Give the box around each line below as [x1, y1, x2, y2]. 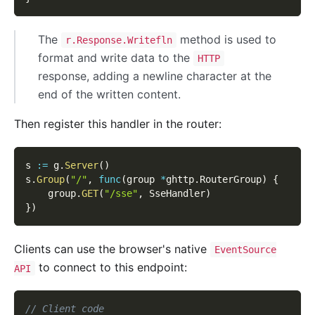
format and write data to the [38, 50, 193, 65]
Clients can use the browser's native [14, 242, 210, 257]
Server [65, 160, 98, 172]
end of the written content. [38, 87, 181, 102]
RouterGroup [200, 174, 262, 186]
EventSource [214, 244, 276, 256]
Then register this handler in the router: [14, 117, 221, 131]
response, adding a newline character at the [38, 69, 271, 84]
